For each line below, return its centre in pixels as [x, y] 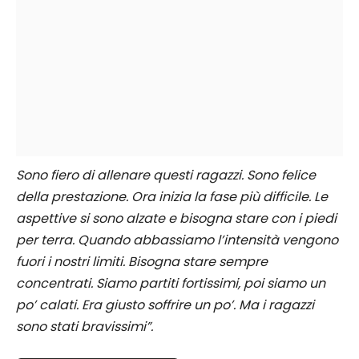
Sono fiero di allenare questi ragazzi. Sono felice [166, 175]
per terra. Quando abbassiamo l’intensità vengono [177, 240]
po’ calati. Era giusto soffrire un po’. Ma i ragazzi [165, 305]
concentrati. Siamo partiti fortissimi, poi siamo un [171, 284]
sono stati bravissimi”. [85, 327]
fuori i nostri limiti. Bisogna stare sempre [142, 262]
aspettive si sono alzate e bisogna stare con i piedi [176, 219]
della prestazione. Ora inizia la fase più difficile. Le [172, 197]
